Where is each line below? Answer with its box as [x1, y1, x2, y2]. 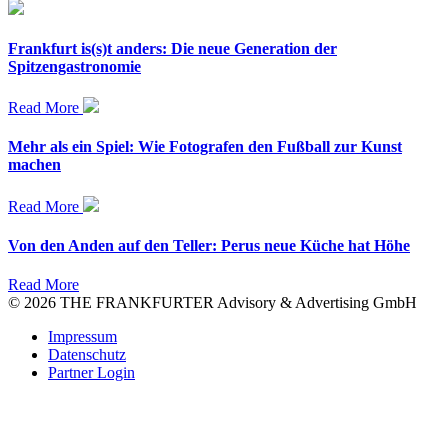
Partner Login [48, 364, 135, 382]
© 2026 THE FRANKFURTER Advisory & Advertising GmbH [8, 294, 417, 312]
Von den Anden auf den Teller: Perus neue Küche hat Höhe [8, 236, 410, 254]
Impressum [48, 328, 117, 346]
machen [8, 156, 61, 174]
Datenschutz [48, 346, 126, 364]
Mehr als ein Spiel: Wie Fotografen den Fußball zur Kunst [8, 138, 402, 156]
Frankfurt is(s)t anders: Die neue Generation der [8, 39, 337, 57]
